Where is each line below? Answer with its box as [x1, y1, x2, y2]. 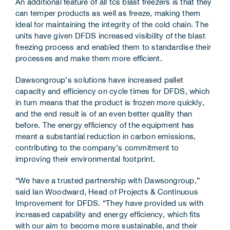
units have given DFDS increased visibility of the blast [15, 31, 206, 41]
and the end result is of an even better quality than [15, 109, 193, 119]
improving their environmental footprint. [15, 155, 155, 164]
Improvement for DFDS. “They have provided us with [15, 199, 204, 208]
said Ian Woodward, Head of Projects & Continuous [15, 187, 198, 197]
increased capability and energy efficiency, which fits [15, 210, 201, 219]
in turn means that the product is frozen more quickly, [15, 98, 205, 107]
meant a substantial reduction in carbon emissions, [15, 132, 196, 141]
